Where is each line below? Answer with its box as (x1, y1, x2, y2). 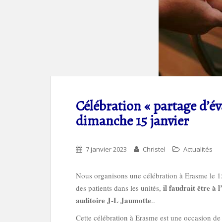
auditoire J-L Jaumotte (76, 195, 151, 206)
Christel (143, 145, 166, 154)
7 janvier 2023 (86, 145, 127, 154)
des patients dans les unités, (76, 183, 163, 193)
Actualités (183, 145, 213, 154)
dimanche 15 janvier (76, 111, 189, 130)
